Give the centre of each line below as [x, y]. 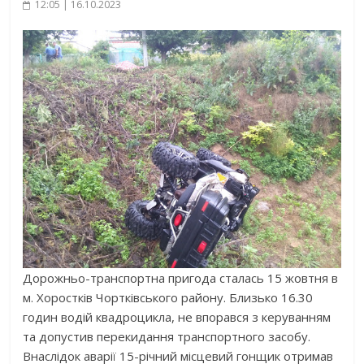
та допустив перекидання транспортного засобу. [167, 337]
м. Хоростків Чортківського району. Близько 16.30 [168, 298]
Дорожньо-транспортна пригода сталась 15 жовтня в [181, 278]
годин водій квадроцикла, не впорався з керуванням [177, 317]
